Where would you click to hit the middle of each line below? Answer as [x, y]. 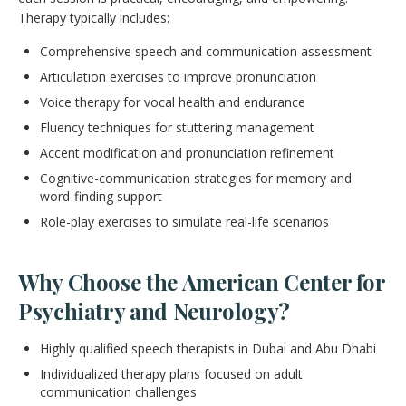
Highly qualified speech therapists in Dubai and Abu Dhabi [208, 348]
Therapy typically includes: [94, 17]
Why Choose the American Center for [202, 281]
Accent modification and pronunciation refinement [187, 152]
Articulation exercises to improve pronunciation [178, 76]
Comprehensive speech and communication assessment [206, 51]
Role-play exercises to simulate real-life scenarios [184, 221]
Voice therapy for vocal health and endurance [173, 101]
